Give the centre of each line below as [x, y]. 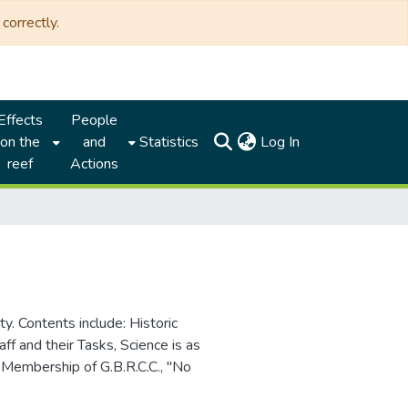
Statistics [169, 142]
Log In [280, 142]
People [94, 120]
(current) [326, 141]
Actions [94, 164]
